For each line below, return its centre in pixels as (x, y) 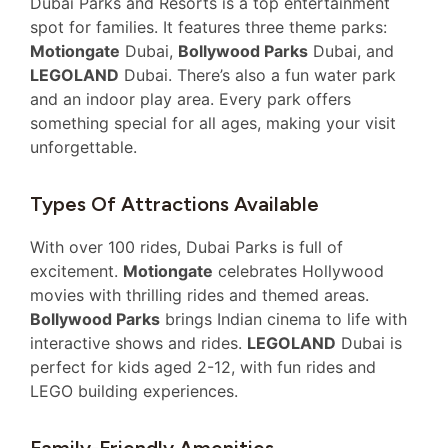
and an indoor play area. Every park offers (190, 98)
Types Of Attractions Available (174, 203)
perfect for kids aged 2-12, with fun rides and (203, 366)
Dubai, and (351, 50)
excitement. (76, 270)
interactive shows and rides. (138, 342)
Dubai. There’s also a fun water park (257, 74)
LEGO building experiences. (134, 390)
